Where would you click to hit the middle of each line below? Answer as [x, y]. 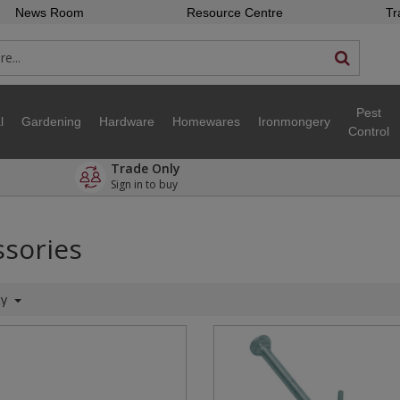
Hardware [127, 121]
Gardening [51, 121]
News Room [49, 12]
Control [369, 131]
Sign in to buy [146, 184]
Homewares [206, 121]
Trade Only [146, 168]
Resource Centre [234, 12]
